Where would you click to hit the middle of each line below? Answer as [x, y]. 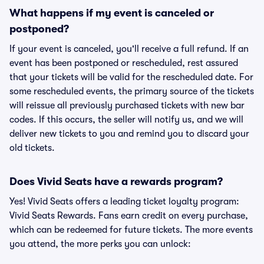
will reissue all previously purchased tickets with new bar [127, 105]
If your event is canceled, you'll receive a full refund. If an [129, 49]
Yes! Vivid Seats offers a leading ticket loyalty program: [124, 202]
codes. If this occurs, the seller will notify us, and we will [126, 120]
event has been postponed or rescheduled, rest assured [124, 63]
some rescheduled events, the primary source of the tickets [132, 91]
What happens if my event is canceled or [112, 13]
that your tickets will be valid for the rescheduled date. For [131, 77]
